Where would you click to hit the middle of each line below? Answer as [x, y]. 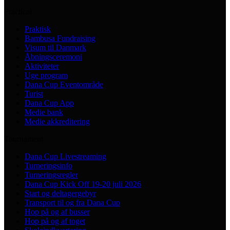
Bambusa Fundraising [60, 38]
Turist [34, 93]
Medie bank [44, 112]
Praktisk [38, 29]
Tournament [24, 139]
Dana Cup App [49, 103]
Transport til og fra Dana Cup [72, 202]
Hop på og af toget [55, 221]
